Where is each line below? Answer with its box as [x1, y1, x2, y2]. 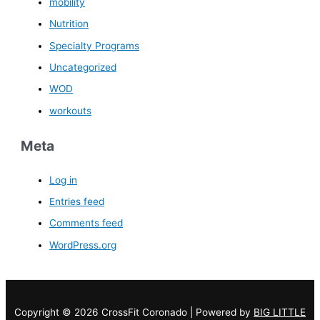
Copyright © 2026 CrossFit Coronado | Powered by [14, 306, 254, 318]
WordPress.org [49, 239, 117, 251]
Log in [49, 174, 78, 186]
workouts [49, 104, 92, 116]
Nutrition [49, 18, 89, 30]
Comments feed [49, 217, 124, 229]
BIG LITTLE [254, 306, 306, 318]
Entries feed [49, 196, 105, 208]
